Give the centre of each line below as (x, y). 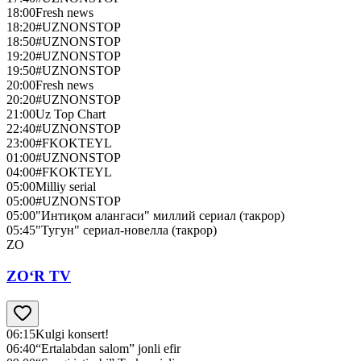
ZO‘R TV (39, 276)
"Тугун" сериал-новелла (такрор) (126, 230)
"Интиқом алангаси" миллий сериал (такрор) (160, 216)
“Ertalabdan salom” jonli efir (108, 348)
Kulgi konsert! (72, 334)
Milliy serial (66, 187)
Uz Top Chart (71, 114)
